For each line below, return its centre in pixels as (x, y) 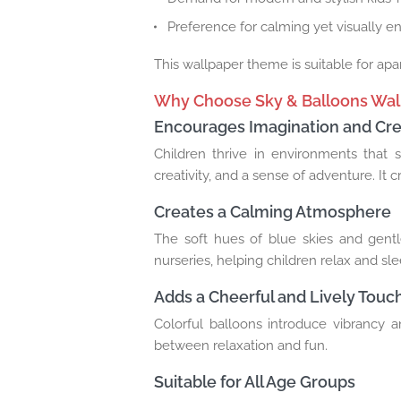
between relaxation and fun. (241, 345)
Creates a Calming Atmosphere (273, 211)
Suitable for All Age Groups (255, 381)
